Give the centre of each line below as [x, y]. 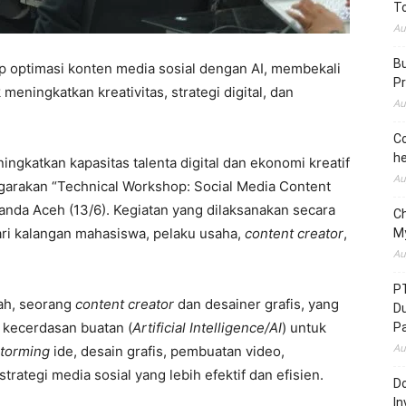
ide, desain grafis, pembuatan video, [169, 351]
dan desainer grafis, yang [258, 304]
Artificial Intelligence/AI [207, 327]
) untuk [304, 327]
